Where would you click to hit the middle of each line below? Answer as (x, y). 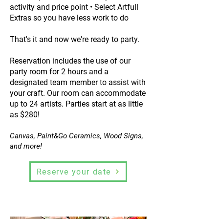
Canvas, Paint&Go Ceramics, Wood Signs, (77, 136)
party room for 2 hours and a (59, 72)
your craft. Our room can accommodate (78, 93)
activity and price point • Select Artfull (74, 7)
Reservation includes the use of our (70, 61)
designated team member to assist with (78, 82)
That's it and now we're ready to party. (76, 39)
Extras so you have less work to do (69, 18)
